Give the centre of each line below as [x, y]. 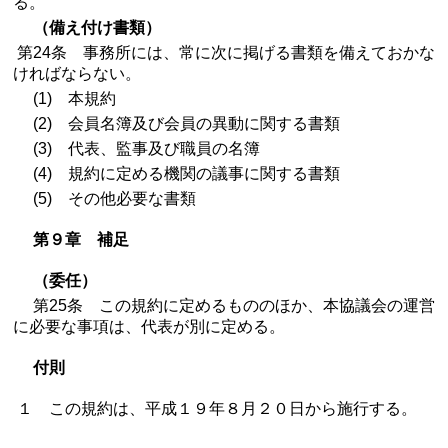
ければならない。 [77, 73]
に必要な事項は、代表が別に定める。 [149, 326]
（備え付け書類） [97, 27]
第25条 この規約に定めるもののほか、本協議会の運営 [224, 305]
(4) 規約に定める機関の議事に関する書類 [176, 173]
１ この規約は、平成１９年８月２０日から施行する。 [215, 408]
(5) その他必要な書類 [104, 198]
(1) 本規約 [64, 98]
